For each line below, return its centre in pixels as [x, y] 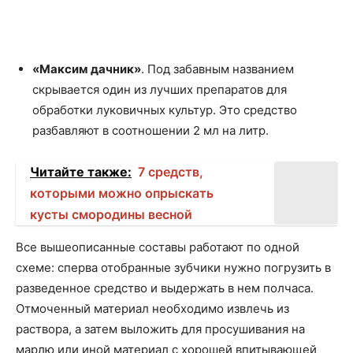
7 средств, [171, 172]
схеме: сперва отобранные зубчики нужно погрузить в [173, 268]
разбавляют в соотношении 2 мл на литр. [150, 130]
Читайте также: [81, 172]
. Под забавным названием [217, 69]
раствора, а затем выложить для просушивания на [160, 329]
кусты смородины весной [111, 214]
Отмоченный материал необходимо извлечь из [152, 308]
